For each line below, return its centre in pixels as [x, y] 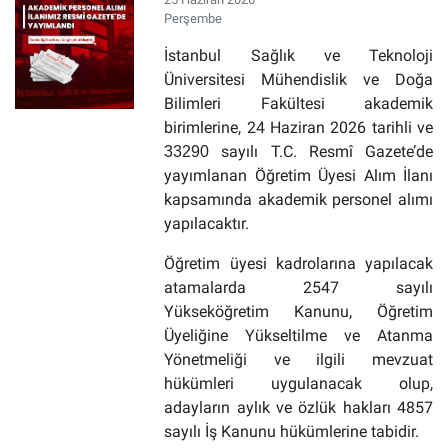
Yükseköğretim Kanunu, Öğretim [298, 311]
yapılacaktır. [207, 223]
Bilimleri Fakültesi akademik [298, 103]
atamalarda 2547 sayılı [298, 287]
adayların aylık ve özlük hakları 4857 [298, 407]
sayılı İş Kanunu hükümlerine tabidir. [292, 431]
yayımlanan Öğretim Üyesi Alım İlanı [298, 175]
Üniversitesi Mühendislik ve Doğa [298, 79]
